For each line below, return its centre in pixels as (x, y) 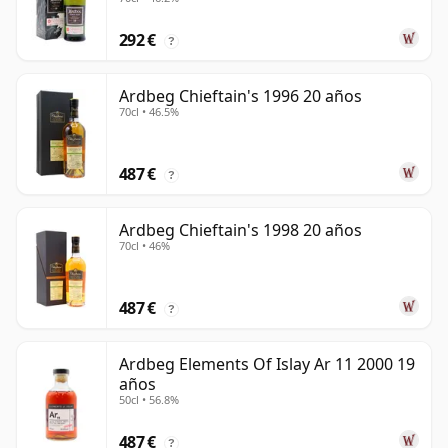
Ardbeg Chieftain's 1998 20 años (240, 230)
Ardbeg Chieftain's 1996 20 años (240, 96)
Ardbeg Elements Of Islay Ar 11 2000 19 (267, 364)
